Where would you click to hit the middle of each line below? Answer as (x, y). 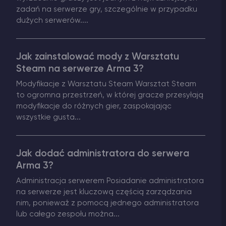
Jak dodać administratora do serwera (103, 154)
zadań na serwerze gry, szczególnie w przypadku (107, 10)
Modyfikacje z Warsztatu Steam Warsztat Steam (106, 84)
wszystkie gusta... (48, 118)
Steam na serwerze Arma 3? (80, 69)
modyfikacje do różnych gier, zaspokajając (94, 106)
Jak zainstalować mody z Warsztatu (98, 57)
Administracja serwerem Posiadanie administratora (110, 181)
